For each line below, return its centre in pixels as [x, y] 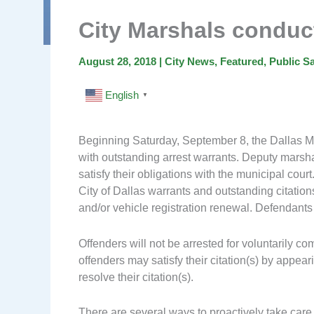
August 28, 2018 [119, 61]
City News [190, 61]
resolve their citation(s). [136, 277]
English [122, 95]
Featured [242, 61]
